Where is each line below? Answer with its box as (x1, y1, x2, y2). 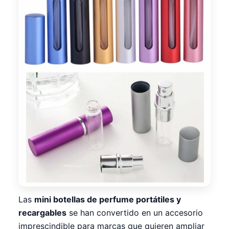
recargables (18, 208, 66, 218)
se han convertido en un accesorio (66, 208, 203, 218)
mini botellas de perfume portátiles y (34, 194, 181, 205)
